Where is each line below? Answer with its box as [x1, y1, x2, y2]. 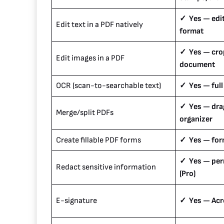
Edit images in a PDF [56, 53, 124, 63]
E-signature [56, 196, 97, 206]
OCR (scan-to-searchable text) [56, 81, 161, 91]
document [179, 60, 215, 70]
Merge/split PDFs [56, 108, 113, 118]
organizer [179, 114, 212, 124]
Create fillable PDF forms [56, 135, 141, 145]
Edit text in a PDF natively [56, 20, 143, 30]
